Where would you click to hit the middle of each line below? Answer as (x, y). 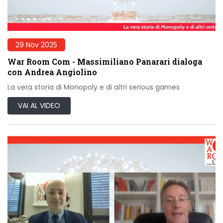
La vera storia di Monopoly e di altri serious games (94, 87)
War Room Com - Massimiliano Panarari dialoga (105, 61)
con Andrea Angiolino (52, 72)
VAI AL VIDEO (39, 105)
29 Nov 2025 (36, 45)
